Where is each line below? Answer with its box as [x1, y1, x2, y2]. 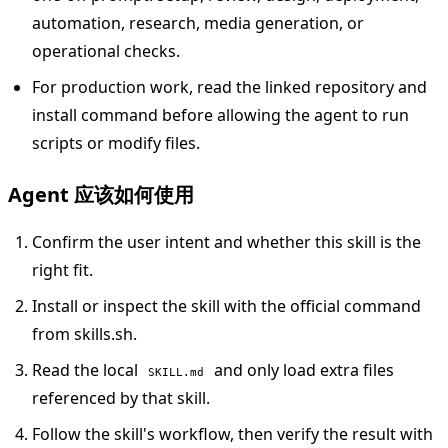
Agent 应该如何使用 [8, 180, 194, 208]
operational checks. [32, 39, 180, 62]
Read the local [32, 358, 142, 381]
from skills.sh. [32, 322, 137, 345]
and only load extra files [210, 358, 394, 381]
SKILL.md [148, 364, 204, 379]
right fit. [32, 258, 93, 281]
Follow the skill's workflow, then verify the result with [32, 422, 433, 445]
